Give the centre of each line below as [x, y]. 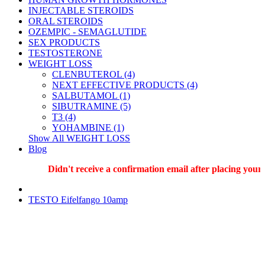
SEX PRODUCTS [64, 42]
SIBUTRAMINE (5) [91, 106]
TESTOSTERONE [65, 53]
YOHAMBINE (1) [88, 127]
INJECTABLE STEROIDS [81, 10]
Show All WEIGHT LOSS [79, 138]
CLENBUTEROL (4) [93, 74]
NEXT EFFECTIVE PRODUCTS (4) [125, 85]
